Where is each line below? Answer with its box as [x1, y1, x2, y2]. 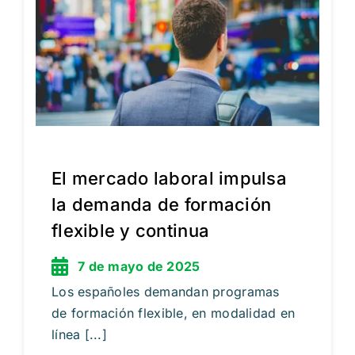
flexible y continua [51, 219, 210, 241]
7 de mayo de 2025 [77, 258, 200, 274]
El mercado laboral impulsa [51, 167, 288, 189]
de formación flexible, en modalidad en [51, 304, 296, 321]
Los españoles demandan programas [51, 283, 280, 300]
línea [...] [51, 326, 107, 342]
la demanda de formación [51, 193, 272, 215]
